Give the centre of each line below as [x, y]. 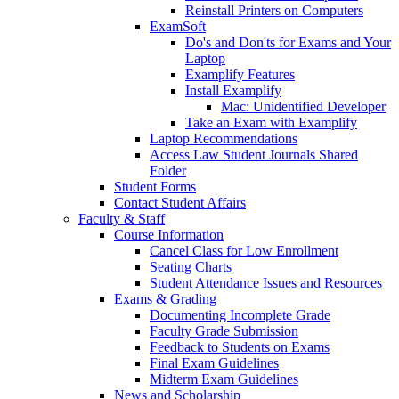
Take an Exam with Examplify [271, 122]
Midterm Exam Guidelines [224, 379]
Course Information [169, 234]
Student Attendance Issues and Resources [266, 282]
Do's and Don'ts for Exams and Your [288, 42]
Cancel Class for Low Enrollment [244, 250]
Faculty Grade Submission [224, 330]
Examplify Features [240, 74]
